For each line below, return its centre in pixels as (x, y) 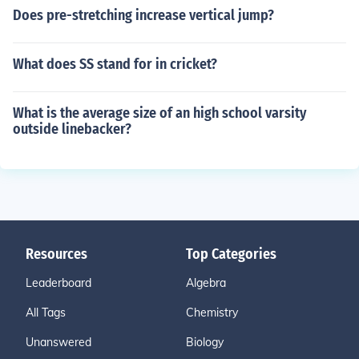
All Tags (46, 313)
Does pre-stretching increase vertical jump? (143, 15)
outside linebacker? (72, 129)
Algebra (206, 283)
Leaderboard (58, 283)
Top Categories (231, 254)
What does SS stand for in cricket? (115, 64)
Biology (205, 342)
